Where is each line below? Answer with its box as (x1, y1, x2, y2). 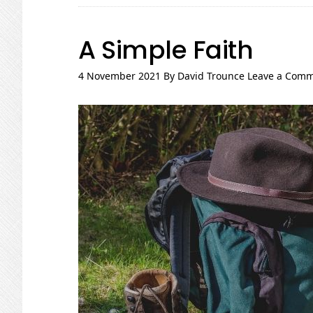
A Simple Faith (78, 32, 253, 68)
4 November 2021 (78, 69, 161, 82)
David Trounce (177, 69, 245, 82)
